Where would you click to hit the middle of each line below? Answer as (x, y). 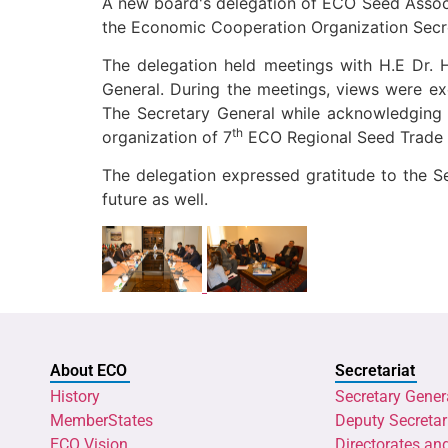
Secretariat (375, 370)
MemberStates (101, 420)
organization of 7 (167, 136)
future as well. (155, 199)
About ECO (88, 370)
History (75, 396)
